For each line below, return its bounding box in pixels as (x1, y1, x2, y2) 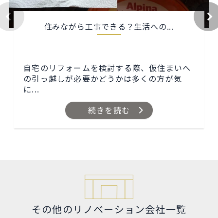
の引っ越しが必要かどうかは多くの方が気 (23, 73, 182, 85)
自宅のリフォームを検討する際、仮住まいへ (23, 62, 191, 74)
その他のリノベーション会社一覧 (31, 202, 186, 217)
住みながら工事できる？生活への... (44, 20, 174, 33)
